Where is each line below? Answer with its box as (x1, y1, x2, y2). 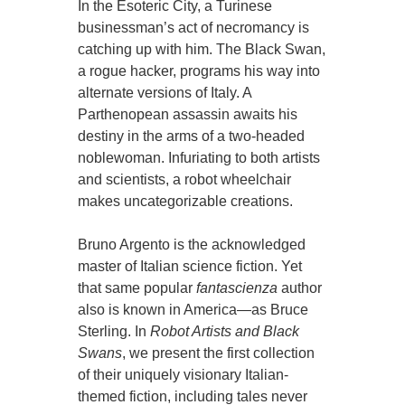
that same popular (78, 279, 197, 296)
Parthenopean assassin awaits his (78, 106, 298, 122)
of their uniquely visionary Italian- (78, 366, 289, 382)
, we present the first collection (122, 344, 316, 361)
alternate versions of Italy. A (78, 84, 252, 100)
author (278, 279, 323, 296)
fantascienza (196, 279, 278, 296)
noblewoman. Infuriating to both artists (78, 149, 321, 165)
